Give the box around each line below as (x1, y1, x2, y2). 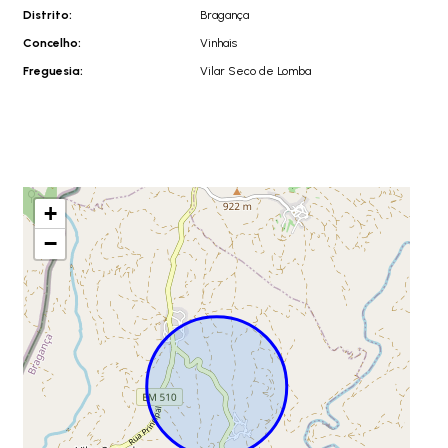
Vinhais (199, 35, 237, 50)
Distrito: (23, 7, 72, 22)
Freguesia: (23, 63, 83, 78)
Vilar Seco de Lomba (199, 63, 311, 78)
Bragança (199, 7, 249, 22)
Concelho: (23, 35, 81, 50)
